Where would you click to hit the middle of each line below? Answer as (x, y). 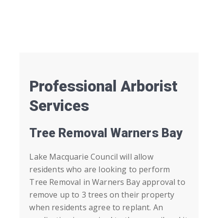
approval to (163, 182)
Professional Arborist (104, 87)
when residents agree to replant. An (96, 208)
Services (59, 106)
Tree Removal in (61, 182)
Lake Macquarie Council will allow (91, 157)
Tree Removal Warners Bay (106, 133)
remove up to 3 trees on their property (102, 195)
